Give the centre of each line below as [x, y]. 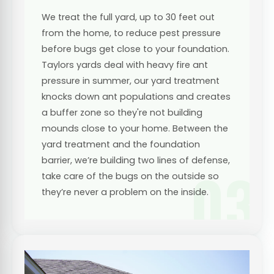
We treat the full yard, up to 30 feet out [128, 17]
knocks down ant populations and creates [136, 96]
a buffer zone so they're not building [122, 112]
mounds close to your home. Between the [135, 128]
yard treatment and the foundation [121, 144]
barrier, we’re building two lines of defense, [136, 160]
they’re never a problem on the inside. [125, 192]
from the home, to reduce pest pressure [131, 33]
